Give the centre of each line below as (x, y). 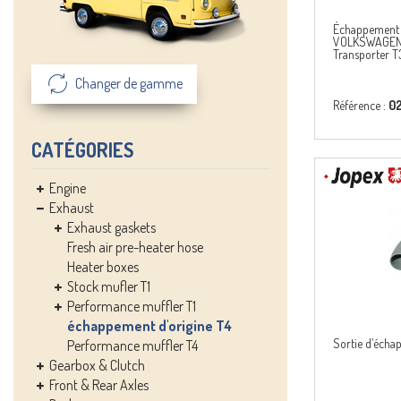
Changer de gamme (127, 84)
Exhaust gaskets (111, 227)
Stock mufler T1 (109, 286)
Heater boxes (103, 267)
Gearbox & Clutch (97, 365)
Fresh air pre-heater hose (135, 247)
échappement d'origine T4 (149, 326)
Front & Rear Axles (99, 385)
